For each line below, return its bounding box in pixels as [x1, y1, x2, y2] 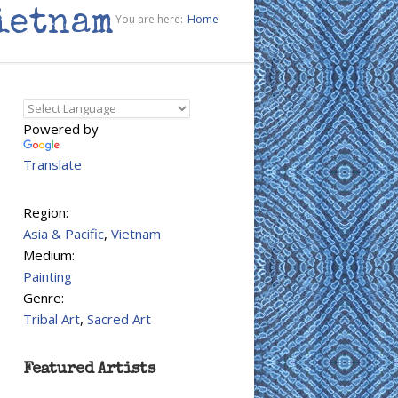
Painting [23, 267, 72, 285]
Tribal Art [23, 310, 80, 328]
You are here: [115, 12, 183, 27]
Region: [23, 203, 68, 221]
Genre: [23, 289, 64, 306]
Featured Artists [23, 362, 155, 378]
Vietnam [111, 225, 161, 243]
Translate [23, 155, 82, 173]
